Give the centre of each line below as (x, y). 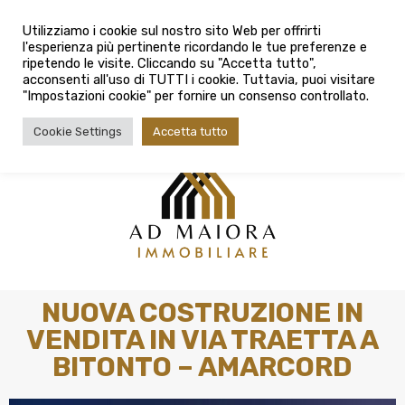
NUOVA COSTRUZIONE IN (202, 313)
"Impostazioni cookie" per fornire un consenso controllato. (196, 96)
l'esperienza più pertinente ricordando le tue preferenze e (195, 47)
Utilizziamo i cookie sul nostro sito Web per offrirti (172, 31)
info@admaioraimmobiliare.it (215, 16)
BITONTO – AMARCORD (202, 367)
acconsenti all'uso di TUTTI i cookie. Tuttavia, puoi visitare (199, 80)
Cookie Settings (78, 132)
